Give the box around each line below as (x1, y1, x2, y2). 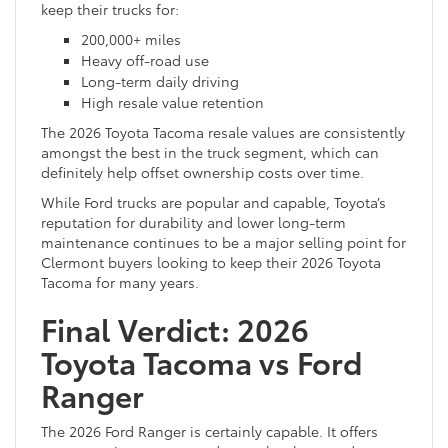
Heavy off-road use (81, 49, 209, 70)
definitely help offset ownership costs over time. (41, 161, 364, 182)
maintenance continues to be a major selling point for (41, 231, 406, 252)
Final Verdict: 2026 (41, 306, 309, 350)
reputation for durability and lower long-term (41, 211, 346, 232)
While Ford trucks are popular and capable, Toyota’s (41, 191, 386, 212)
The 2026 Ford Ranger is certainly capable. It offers (41, 420, 378, 441)
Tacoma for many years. (41, 271, 199, 292)
